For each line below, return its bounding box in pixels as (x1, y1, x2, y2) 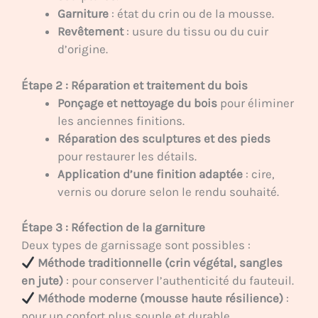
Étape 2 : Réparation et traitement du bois (21, 77, 248, 92)
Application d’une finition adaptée (57, 166, 243, 181)
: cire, (243, 166, 275, 181)
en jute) (21, 273, 63, 288)
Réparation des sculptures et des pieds (57, 131, 270, 146)
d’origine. (57, 42, 108, 57)
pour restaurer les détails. (57, 148, 197, 163)
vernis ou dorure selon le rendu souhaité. (57, 184, 279, 199)
